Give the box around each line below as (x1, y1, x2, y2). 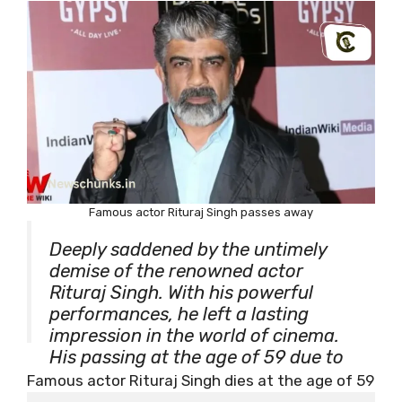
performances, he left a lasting (49, 303, 309, 326)
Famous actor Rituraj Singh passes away (89, 205, 313, 220)
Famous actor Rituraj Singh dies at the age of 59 (27, 371, 374, 390)
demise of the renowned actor (49, 260, 303, 283)
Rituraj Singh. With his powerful (49, 282, 313, 304)
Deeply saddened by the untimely (49, 239, 327, 261)
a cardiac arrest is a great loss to (49, 368, 328, 390)
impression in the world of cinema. (49, 325, 339, 347)
